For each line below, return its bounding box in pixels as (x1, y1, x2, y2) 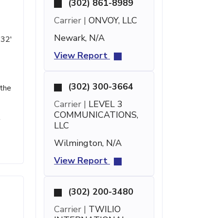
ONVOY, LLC (86, 15, 137, 26)
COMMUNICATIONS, (54, 109, 138, 121)
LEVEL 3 (86, 98, 123, 110)
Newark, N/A (54, 32, 105, 44)
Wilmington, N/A (54, 137, 122, 149)
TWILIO (86, 203, 121, 215)
